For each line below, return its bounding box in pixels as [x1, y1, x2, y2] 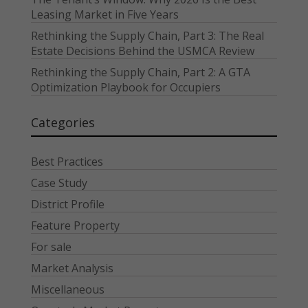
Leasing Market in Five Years [30, 6, 179, 22]
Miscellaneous [30, 281, 104, 297]
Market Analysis [30, 260, 113, 276]
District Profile [30, 196, 104, 212]
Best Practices [30, 153, 103, 169]
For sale [30, 239, 71, 254]
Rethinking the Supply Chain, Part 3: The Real [30, 27, 264, 43]
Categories [30, 113, 95, 131]
